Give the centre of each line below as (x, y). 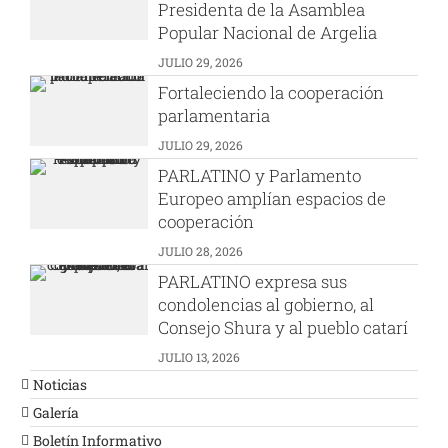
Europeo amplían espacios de (272, 198)
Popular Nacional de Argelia (268, 32)
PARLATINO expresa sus (253, 281)
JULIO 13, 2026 (199, 357)
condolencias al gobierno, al (266, 304)
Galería (56, 412)
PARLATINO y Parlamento (260, 175)
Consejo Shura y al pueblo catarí (283, 327)
